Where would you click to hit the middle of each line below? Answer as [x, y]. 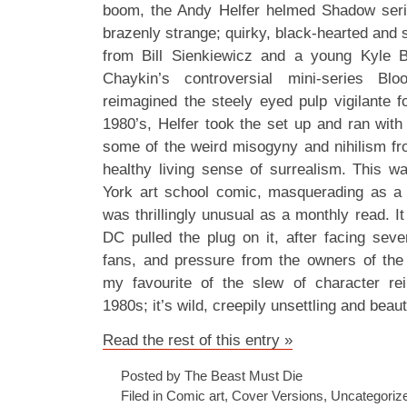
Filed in [144, 396]
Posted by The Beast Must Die [212, 376]
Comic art [195, 396]
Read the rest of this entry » [198, 340]
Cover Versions [278, 396]
